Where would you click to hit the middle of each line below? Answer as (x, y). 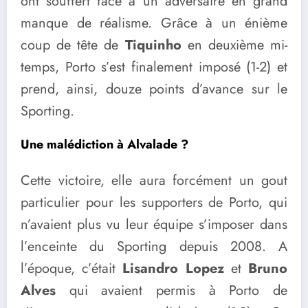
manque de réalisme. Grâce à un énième (154, 23)
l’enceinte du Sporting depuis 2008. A (154, 246)
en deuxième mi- (238, 45)
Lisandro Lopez (177, 268)
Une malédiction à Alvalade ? (104, 145)
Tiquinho (156, 45)
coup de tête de (73, 45)
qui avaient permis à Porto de (178, 290)
